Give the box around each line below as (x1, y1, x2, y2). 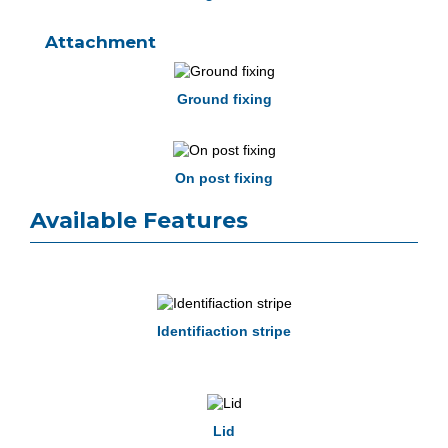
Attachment (45, 31, 156, 52)
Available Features (30, 207, 248, 235)
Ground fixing (176, 90, 272, 107)
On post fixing (175, 170, 273, 187)
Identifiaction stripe (157, 323, 291, 340)
